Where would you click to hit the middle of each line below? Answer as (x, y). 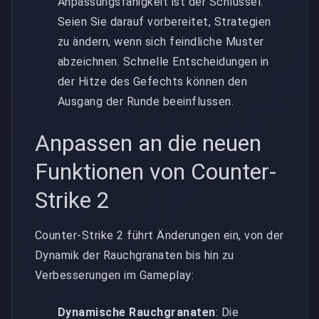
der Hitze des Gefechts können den (153, 81)
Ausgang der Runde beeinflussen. (146, 101)
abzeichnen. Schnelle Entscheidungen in (163, 61)
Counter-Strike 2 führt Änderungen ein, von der (159, 235)
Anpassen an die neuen (148, 143)
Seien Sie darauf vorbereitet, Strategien (164, 21)
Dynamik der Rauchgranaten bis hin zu (135, 255)
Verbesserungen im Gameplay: (115, 275)
